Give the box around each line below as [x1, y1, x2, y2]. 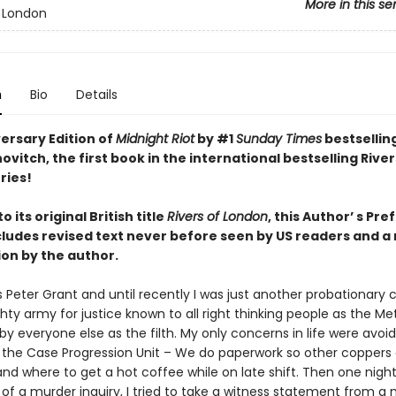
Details [75, 86, 118, 103]
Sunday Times [235, 130, 322, 148]
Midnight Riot [115, 130, 194, 148]
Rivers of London [166, 208, 268, 225]
